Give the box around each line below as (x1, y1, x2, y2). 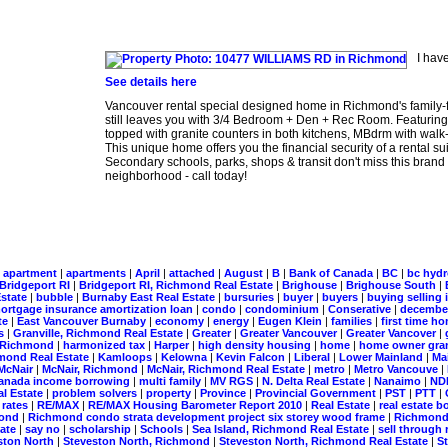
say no (25, 423, 63, 435)
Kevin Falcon (216, 351, 288, 363)
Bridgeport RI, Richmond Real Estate (79, 279, 276, 291)
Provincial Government (255, 387, 379, 399)
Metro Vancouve (354, 363, 441, 375)
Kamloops (98, 351, 155, 363)
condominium (245, 303, 322, 315)
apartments (66, 267, 129, 279)
